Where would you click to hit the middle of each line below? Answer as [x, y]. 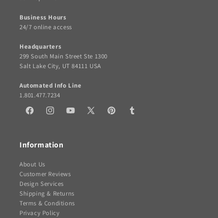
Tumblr [138, 115]
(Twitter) [99, 124]
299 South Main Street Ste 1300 [64, 56]
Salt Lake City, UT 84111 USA [60, 66]
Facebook [40, 115]
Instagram [61, 115]
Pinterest [121, 115]
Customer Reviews [45, 174]
